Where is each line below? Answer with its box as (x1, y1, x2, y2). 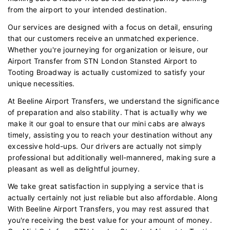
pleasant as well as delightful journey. (8, 164, 140, 173)
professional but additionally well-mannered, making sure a (8, 152, 216, 162)
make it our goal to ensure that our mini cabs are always (8, 119, 205, 128)
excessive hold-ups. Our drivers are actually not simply (8, 141, 202, 150)
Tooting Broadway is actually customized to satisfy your (8, 67, 205, 76)
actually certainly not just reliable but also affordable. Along (8, 193, 218, 202)
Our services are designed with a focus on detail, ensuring (8, 22, 213, 31)
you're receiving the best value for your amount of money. (8, 215, 212, 224)
